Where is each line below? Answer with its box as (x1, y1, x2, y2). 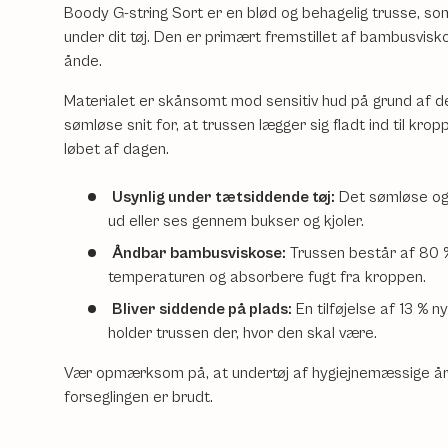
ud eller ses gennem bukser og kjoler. (108, 212, 364, 231)
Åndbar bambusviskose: (112, 244, 286, 263)
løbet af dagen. (64, 140, 169, 159)
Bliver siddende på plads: (112, 300, 292, 319)
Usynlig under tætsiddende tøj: (112, 188, 335, 207)
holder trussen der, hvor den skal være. (108, 324, 377, 343)
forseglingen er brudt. (64, 388, 213, 407)
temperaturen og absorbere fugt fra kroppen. (108, 268, 426, 287)
